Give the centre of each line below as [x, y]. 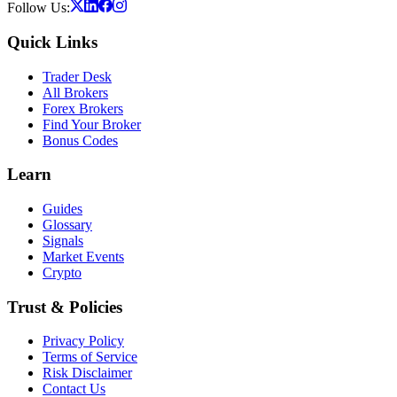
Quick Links [52, 42]
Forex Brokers [83, 108]
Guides [62, 209]
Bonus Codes [80, 140]
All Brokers [75, 92]
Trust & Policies [65, 307]
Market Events [83, 257]
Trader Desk [77, 76]
